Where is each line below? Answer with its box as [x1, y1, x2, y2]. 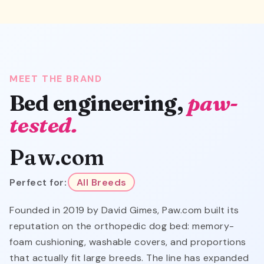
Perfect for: [9, 176, 67, 189]
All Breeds [76, 176, 127, 189]
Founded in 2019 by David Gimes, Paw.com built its [9, 204, 239, 217]
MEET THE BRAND [9, 72, 103, 85]
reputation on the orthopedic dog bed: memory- [9, 220, 235, 233]
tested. [9, 112, 78, 138]
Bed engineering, [9, 90, 187, 117]
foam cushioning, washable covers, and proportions [9, 236, 246, 249]
